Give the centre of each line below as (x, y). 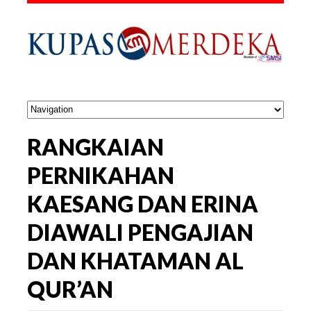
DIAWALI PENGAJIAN (140, 232)
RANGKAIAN (95, 146)
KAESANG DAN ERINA (143, 203)
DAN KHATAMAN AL (135, 260)
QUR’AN (70, 289)
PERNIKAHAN (101, 175)
